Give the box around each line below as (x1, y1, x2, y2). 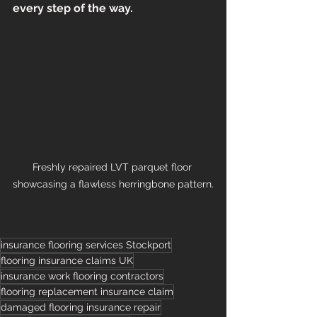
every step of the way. (13, 1, 133, 16)
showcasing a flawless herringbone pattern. (13, 178, 214, 190)
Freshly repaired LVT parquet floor (32, 161, 195, 173)
